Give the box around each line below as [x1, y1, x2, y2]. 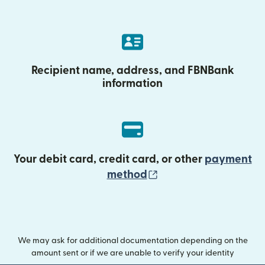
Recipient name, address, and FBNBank [31, 64, 234, 76]
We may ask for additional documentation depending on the [17, 236, 248, 245]
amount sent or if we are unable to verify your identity [31, 248, 234, 257]
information [102, 77, 163, 89]
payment [204, 153, 252, 165]
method [106, 169, 147, 180]
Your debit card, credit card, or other [13, 153, 205, 165]
